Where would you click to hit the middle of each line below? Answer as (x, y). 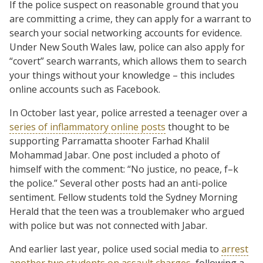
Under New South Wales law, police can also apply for (127, 47)
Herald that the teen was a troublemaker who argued (127, 211)
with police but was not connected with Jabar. (108, 225)
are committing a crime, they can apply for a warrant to (130, 18)
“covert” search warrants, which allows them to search (128, 61)
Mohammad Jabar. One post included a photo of (115, 155)
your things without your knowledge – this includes (122, 75)
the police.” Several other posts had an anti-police (118, 183)
